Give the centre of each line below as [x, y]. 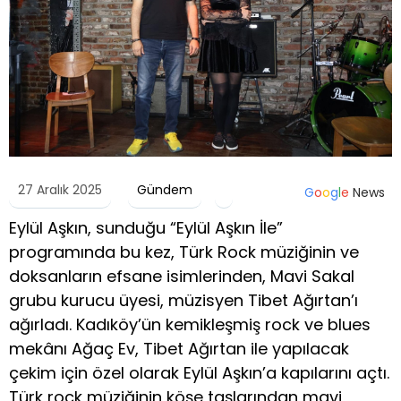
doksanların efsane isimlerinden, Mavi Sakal [182, 277]
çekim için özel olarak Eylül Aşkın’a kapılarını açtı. [199, 373]
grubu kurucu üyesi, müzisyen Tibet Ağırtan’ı [183, 301]
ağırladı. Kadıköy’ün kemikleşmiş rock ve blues [190, 325]
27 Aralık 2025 [60, 190]
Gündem [165, 190]
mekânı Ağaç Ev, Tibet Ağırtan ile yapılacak [179, 349]
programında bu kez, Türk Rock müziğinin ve [184, 252]
